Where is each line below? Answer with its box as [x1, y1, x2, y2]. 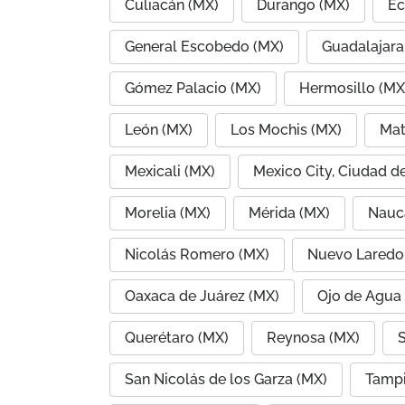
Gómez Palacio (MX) [125, 80, 261, 97]
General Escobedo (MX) [125, 38, 284, 55]
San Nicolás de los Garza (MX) [125, 371, 327, 388]
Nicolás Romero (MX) [125, 246, 269, 263]
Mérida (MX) [249, 204, 330, 221]
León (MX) [125, 121, 193, 138]
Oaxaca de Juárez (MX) [125, 287, 279, 305]
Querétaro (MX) [125, 329, 229, 346]
